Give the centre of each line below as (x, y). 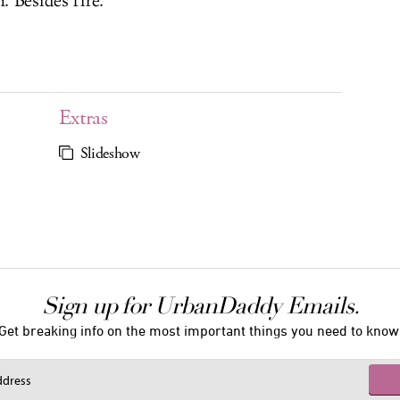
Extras (83, 118)
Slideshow (110, 154)
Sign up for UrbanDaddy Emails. (200, 306)
